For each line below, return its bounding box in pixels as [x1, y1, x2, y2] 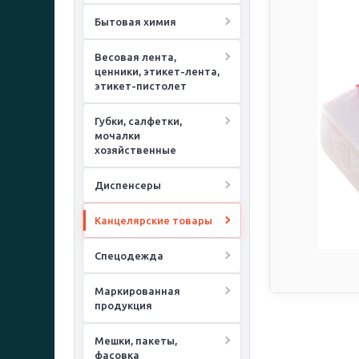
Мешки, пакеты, [95, 335, 177, 346]
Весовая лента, [95, 51, 176, 63]
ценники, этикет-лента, [95, 66, 220, 77]
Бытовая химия [95, 16, 176, 27]
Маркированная [95, 285, 180, 296]
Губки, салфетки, [95, 115, 182, 127]
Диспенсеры [95, 179, 161, 191]
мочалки [95, 130, 140, 141]
